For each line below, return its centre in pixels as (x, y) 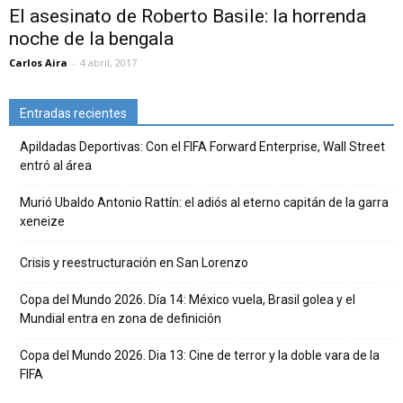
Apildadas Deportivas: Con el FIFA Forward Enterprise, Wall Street (202, 147)
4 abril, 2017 (108, 63)
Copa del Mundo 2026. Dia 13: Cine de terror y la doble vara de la (200, 356)
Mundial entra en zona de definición (121, 319)
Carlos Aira (38, 63)
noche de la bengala (91, 39)
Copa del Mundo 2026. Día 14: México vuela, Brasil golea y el (188, 300)
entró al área (56, 166)
